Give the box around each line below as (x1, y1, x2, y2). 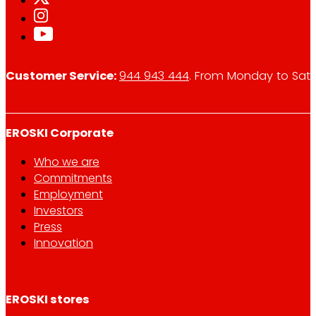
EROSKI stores (6, 291, 90, 308)
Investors (34, 202, 83, 219)
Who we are (34, 153, 99, 170)
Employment (34, 186, 103, 202)
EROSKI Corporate (6, 125, 114, 142)
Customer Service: (6, 68, 119, 85)
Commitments (34, 169, 112, 186)
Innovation (34, 234, 93, 251)
